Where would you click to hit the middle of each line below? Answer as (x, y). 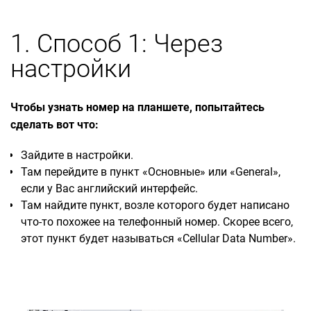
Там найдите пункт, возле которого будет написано (155, 205)
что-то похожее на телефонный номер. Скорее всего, (157, 221)
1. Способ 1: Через (117, 43)
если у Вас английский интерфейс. (109, 188)
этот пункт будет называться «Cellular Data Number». (160, 238)
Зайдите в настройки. (77, 155)
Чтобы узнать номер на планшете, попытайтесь (137, 107)
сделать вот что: (54, 124)
